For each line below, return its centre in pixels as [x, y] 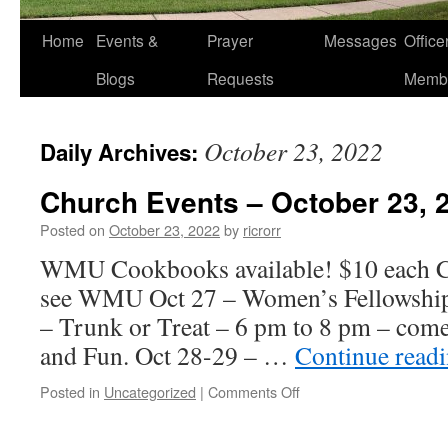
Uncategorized [150, 391]
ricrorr [262, 229]
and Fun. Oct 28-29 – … [167, 355]
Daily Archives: [122, 152]
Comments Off [254, 391]
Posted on [72, 229]
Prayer [230, 40]
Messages [360, 40]
